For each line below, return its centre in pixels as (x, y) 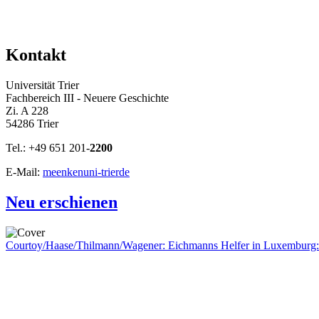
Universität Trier (42, 85)
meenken (63, 172)
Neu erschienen (62, 203)
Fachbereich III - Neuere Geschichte (87, 98)
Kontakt (36, 55)
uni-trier (101, 172)
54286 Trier (32, 124)
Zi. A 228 (27, 111)
